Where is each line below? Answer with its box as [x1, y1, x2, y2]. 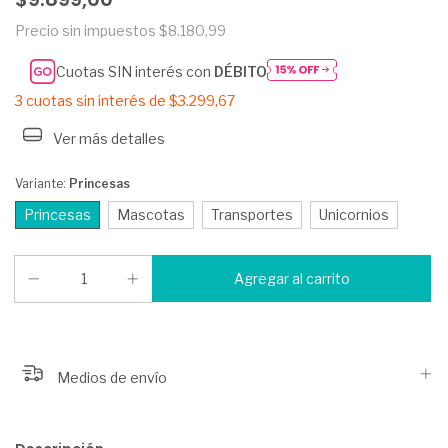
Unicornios [319, 206, 389, 224]
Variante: [15, 176, 69, 192]
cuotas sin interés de [26, 92, 169, 110]
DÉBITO [214, 63, 268, 81]
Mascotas [117, 206, 185, 224]
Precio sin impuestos [15, 22, 159, 39]
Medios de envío [54, 369, 167, 387]
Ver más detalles [50, 130, 165, 148]
